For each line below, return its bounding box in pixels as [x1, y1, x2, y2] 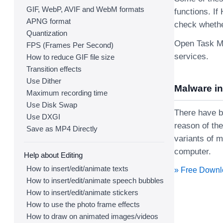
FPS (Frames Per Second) [26, 41, 113, 49]
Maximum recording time [26, 89, 108, 97]
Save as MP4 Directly [26, 124, 98, 133]
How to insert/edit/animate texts [26, 164, 128, 173]
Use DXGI [26, 112, 60, 121]
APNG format [26, 17, 71, 25]
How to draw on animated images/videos [26, 212, 158, 221]
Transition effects [26, 65, 82, 73]
